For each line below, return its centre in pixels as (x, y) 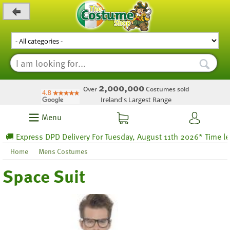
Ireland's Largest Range (136, 100)
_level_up (17, 29)
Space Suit (44, 176)
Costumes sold (167, 89)
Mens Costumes (63, 151)
